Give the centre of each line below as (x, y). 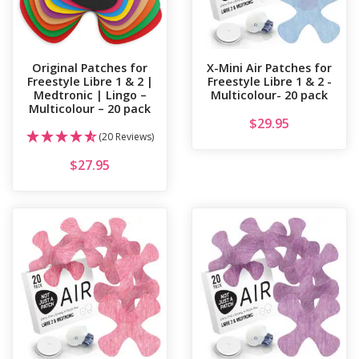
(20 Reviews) (126, 137)
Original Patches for (90, 68)
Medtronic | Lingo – (90, 95)
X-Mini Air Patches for (269, 68)
